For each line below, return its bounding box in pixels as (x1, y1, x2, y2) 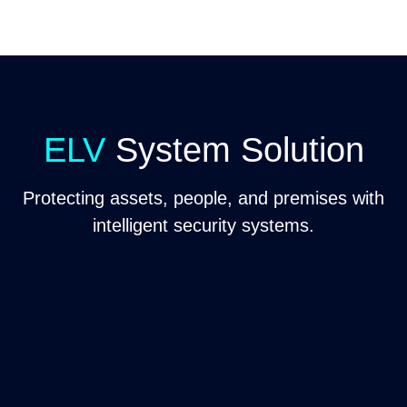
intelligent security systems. (93, 215, 314, 235)
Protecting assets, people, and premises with (23, 188, 384, 208)
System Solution (114, 131, 364, 169)
